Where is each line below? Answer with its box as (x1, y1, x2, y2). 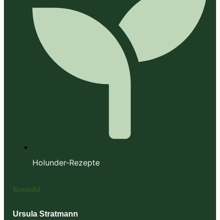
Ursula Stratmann (13, 209, 78, 218)
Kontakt (13, 183, 40, 194)
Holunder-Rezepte (32, 158, 100, 168)
